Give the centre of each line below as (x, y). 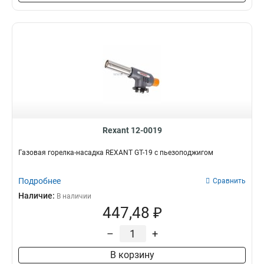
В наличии (74, 196)
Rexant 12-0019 (132, 130)
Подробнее (39, 181)
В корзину (132, 255)
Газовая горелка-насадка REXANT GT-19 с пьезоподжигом (116, 153)
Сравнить (229, 181)
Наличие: (37, 196)
